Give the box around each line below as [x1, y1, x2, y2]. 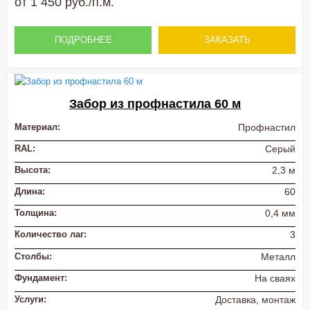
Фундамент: [15, 272, 67, 283]
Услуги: [15, 293, 46, 304]
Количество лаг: [15, 229, 86, 240]
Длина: [15, 186, 45, 197]
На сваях [255, 272, 295, 284]
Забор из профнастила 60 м [69, 96, 241, 111]
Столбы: [15, 250, 52, 262]
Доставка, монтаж [215, 293, 295, 305]
